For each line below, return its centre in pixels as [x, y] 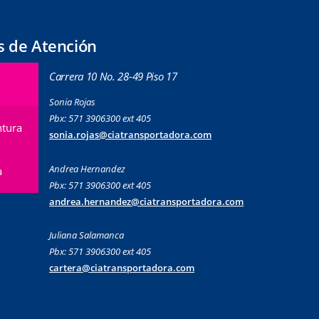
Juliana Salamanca [87, 235]
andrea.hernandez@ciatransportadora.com [146, 201]
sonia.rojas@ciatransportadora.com [130, 134]
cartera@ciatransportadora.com [122, 268]
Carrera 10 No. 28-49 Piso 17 [113, 77]
